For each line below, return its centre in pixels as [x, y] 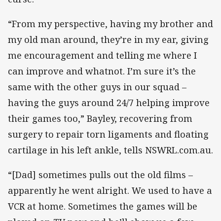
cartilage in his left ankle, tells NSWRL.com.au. [110, 150]
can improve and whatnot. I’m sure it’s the [102, 71]
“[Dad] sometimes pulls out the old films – [100, 174]
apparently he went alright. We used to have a [110, 190]
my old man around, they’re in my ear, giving [108, 39]
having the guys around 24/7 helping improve [109, 102]
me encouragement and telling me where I [102, 55]
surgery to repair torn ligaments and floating [108, 134]
